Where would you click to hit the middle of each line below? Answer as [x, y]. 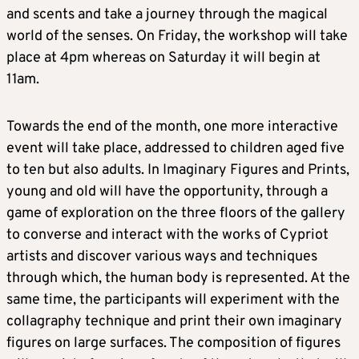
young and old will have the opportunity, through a [167, 192]
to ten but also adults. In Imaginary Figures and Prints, [178, 170]
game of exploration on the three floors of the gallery [176, 213]
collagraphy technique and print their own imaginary [174, 321]
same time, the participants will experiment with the [173, 300]
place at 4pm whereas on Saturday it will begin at [163, 58]
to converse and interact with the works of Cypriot [167, 235]
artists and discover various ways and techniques [162, 256]
